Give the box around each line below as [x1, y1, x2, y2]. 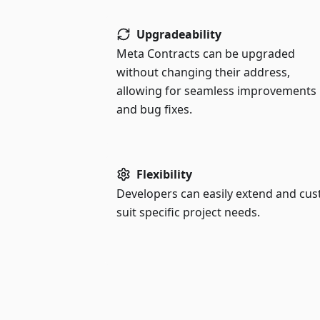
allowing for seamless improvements [116, 83, 317, 99]
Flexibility [136, 166, 193, 182]
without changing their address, [116, 64, 291, 80]
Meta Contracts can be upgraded [116, 46, 296, 61]
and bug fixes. [116, 101, 193, 117]
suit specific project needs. [116, 204, 261, 220]
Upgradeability [136, 26, 222, 42]
